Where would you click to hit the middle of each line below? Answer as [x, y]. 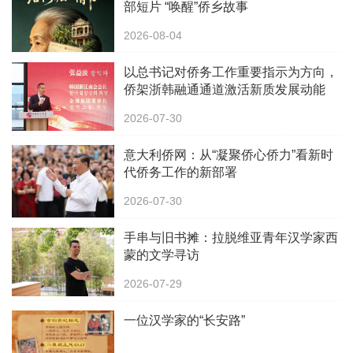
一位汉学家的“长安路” [184, 321]
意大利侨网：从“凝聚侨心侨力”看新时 [229, 155]
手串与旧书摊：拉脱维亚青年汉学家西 [231, 238]
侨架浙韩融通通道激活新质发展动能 [225, 90]
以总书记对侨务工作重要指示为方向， [231, 72]
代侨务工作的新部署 [180, 173]
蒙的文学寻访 [162, 255]
